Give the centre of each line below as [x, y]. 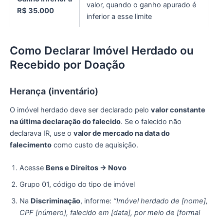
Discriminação [55, 201]
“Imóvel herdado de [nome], [161, 201]
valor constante [178, 110]
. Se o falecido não [151, 122]
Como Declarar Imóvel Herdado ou [102, 51]
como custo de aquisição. [95, 145]
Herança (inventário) [54, 91]
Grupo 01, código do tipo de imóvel [77, 185]
